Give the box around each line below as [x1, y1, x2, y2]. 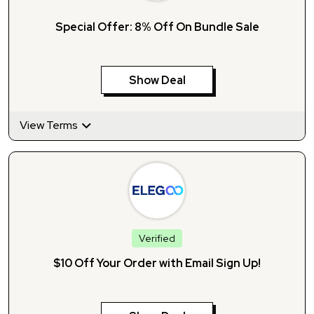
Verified [139, 232, 175, 245]
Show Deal [128, 73, 186, 88]
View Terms [20, 118, 80, 133]
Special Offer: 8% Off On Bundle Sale [55, 20, 259, 35]
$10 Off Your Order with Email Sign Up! [53, 256, 261, 271]
